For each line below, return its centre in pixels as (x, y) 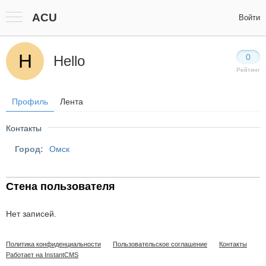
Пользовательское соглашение (160, 244)
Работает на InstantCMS (42, 255)
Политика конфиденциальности (53, 244)
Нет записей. (31, 214)
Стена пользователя (61, 186)
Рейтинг (248, 69)
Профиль (30, 101)
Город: (29, 149)
